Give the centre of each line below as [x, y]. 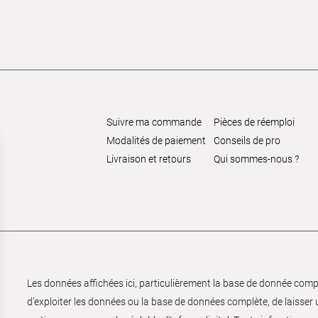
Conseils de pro [247, 141]
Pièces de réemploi [254, 122]
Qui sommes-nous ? [256, 159]
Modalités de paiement [156, 141]
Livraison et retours [148, 159]
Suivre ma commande [154, 122]
